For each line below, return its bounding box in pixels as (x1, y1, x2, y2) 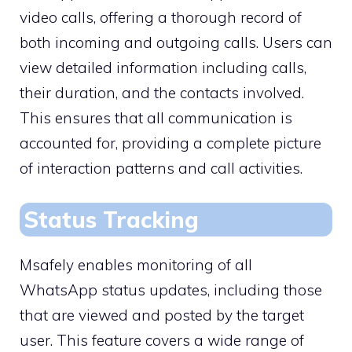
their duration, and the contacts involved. (20, 82, 304, 102)
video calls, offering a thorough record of (20, 7, 302, 27)
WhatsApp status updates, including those (20, 280, 322, 300)
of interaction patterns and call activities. (20, 158, 302, 178)
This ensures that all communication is (20, 108, 292, 127)
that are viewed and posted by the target (20, 306, 304, 325)
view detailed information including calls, (20, 57, 306, 77)
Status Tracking (24, 206, 199, 234)
